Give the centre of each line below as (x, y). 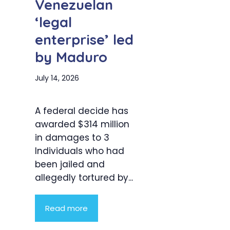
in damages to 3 (72, 138)
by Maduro (71, 57)
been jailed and (70, 165)
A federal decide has (82, 111)
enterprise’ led (84, 40)
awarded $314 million (82, 124)
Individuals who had (80, 151)
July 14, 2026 (57, 78)
